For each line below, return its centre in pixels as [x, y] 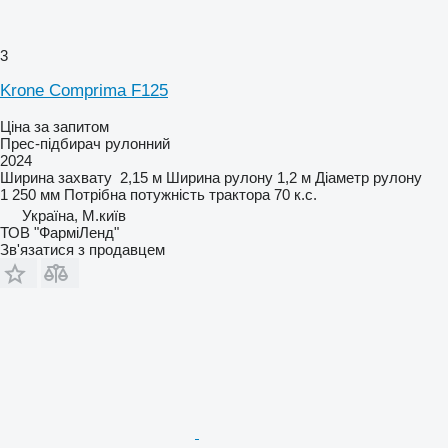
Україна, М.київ [74, 215]
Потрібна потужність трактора [167, 194]
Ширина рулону [219, 177]
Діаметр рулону [368, 177]
